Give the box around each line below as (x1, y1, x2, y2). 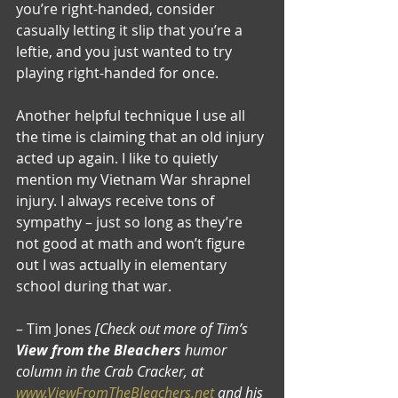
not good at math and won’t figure (16, 233, 249, 253)
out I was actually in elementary (16, 254, 230, 275)
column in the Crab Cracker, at (16, 361, 207, 381)
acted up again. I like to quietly (16, 147, 221, 168)
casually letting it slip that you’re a (16, 20, 246, 40)
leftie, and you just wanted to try (16, 41, 235, 61)
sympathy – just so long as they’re (16, 211, 246, 232)
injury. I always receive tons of (16, 190, 218, 211)
